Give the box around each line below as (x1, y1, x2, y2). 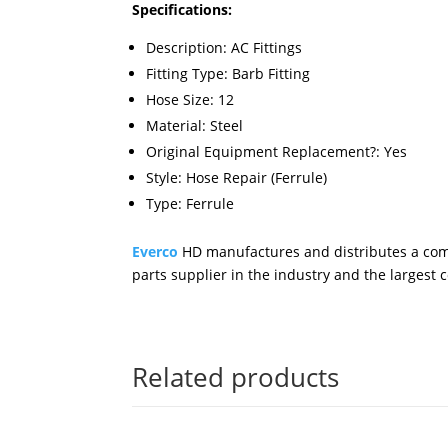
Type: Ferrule (146, 194, 234, 214)
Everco (132, 242, 178, 262)
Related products (132, 358, 339, 395)
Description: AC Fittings (146, 38, 302, 58)
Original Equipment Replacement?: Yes (146, 142, 407, 162)
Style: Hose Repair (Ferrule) (146, 168, 327, 188)
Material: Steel (146, 116, 243, 136)
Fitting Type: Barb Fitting (146, 64, 310, 84)
